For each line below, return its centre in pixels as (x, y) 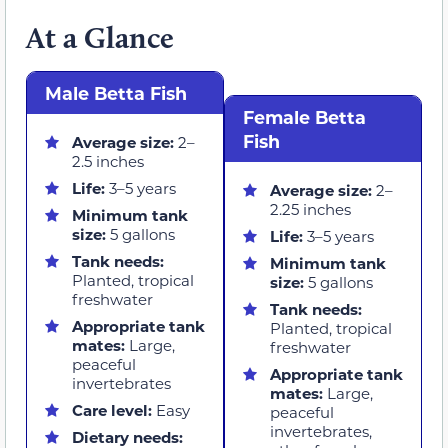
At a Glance (100, 37)
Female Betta (304, 116)
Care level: (114, 409)
